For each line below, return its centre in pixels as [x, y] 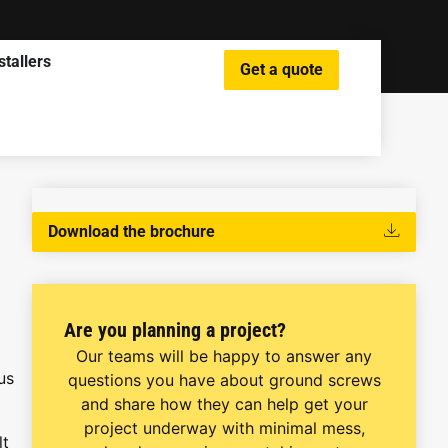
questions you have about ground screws [224, 380]
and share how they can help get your [224, 404]
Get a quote [281, 69]
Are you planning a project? [175, 330]
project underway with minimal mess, [224, 428]
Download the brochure [131, 231]
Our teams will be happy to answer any [224, 356]
